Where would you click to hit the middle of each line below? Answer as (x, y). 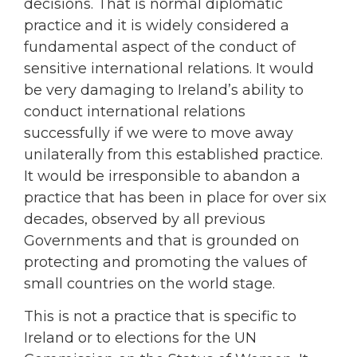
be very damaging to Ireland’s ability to (164, 90)
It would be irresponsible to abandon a (162, 176)
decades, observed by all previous (145, 219)
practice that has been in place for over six (175, 197)
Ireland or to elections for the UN (140, 338)
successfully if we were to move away (159, 133)
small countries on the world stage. (149, 283)
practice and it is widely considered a (157, 25)
